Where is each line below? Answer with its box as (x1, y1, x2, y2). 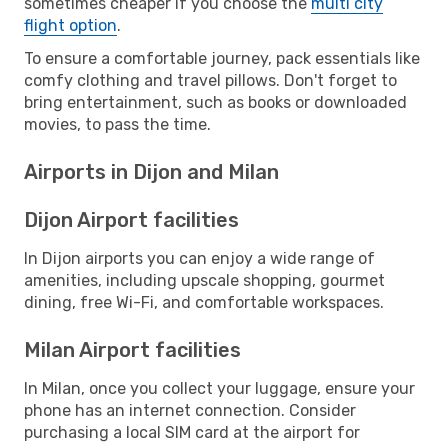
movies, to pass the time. (24, 114, 211, 134)
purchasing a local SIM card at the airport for (24, 422, 360, 442)
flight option (24, 15, 117, 35)
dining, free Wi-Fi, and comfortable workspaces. (24, 292, 384, 312)
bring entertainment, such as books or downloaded (24, 92, 407, 112)
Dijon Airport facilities (24, 207, 239, 232)
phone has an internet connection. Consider (24, 400, 356, 420)
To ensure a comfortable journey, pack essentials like (24, 48, 420, 68)
